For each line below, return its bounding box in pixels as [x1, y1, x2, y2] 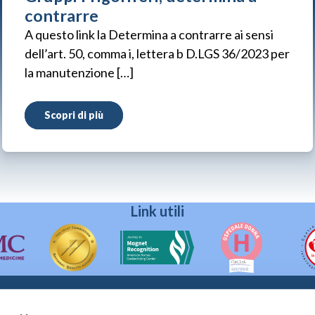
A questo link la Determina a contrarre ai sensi [24, 27, 274, 42]
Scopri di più [44, 109, 103, 121]
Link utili [131, 202, 184, 219]
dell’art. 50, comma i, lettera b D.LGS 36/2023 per [24, 46, 290, 61]
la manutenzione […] [24, 65, 134, 80]
